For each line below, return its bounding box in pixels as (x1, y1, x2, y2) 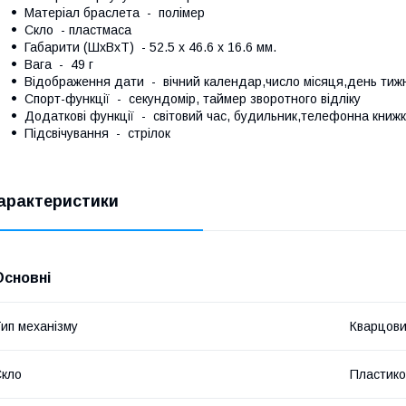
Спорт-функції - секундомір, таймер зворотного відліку (24, 91, 361, 106)
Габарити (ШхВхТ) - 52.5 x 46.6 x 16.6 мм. (24, 39, 276, 54)
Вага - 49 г (24, 56, 93, 72)
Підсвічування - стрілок (24, 125, 170, 140)
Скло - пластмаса (24, 22, 131, 37)
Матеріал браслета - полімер (24, 5, 205, 20)
